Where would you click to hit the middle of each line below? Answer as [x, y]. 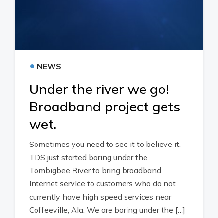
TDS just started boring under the [88, 157]
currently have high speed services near [100, 197]
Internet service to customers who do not [102, 183]
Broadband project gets [105, 106]
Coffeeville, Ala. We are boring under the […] [107, 210]
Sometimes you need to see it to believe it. [105, 144]
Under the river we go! [99, 89]
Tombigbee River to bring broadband [95, 170]
